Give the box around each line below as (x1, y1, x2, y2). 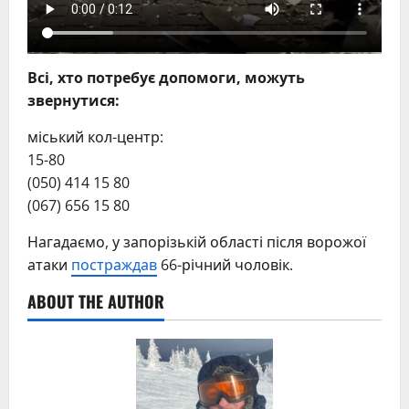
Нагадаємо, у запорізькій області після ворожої (27, 232, 366, 253)
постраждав (71, 255, 157, 276)
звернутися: (27, 90, 120, 111)
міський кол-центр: (27, 127, 163, 148)
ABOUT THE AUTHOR (27, 289, 164, 314)
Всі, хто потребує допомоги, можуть (27, 68, 305, 89)
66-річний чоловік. (157, 255, 293, 276)
